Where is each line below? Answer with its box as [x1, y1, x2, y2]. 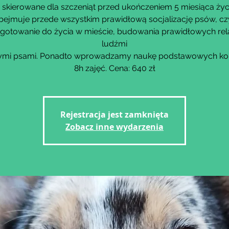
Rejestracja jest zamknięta [60, 109, 169, 120]
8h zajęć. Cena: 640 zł [74, 63, 155, 73]
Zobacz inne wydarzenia [65, 121, 164, 132]
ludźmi [102, 39, 127, 49]
